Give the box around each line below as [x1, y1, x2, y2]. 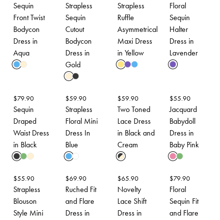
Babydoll [169, 116, 195, 126]
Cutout [65, 24, 84, 34]
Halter [169, 24, 188, 34]
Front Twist [13, 12, 45, 23]
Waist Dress [13, 128, 49, 138]
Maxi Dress [117, 36, 152, 46]
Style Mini [13, 208, 43, 218]
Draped [13, 116, 36, 126]
